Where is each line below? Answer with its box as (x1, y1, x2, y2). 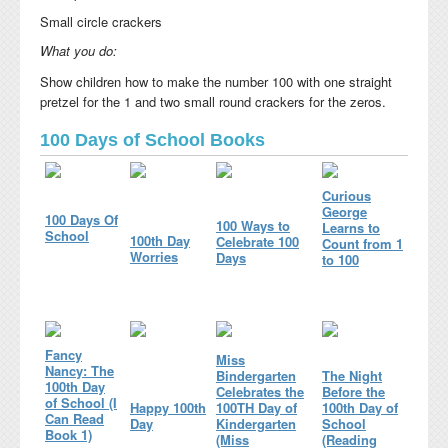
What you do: (40, 40, 121, 60)
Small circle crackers (40, 11, 162, 31)
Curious (322, 185, 371, 205)
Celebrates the (216, 381, 304, 401)
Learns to (322, 217, 380, 237)
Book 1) (45, 424, 92, 444)
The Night (322, 365, 382, 385)
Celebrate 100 (216, 231, 299, 251)
